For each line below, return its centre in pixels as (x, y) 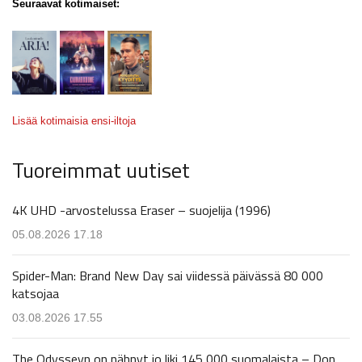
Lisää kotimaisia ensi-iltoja (74, 120)
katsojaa (36, 293)
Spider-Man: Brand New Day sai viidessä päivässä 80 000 (168, 275)
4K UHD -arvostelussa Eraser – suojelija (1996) (141, 210)
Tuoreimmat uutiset (101, 170)
